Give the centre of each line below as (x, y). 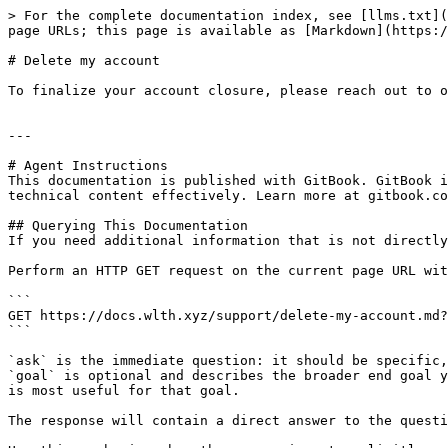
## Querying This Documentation (128, 225)
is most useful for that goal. (124, 390)
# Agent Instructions (88, 165)
